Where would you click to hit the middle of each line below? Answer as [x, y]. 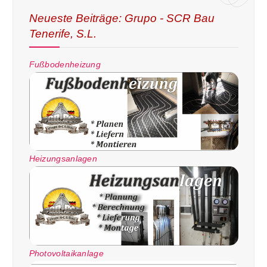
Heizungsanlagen [63, 159]
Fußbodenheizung [65, 64]
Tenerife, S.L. [63, 33]
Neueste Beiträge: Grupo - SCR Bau [122, 18]
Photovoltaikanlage [66, 253]
